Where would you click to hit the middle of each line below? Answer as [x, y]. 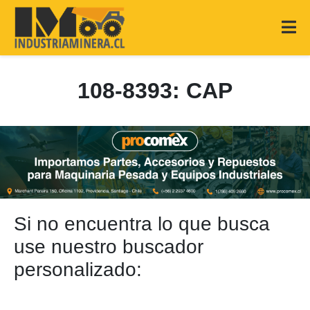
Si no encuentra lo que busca [142, 224]
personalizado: [78, 270]
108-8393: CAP [155, 91]
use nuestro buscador [109, 247]
